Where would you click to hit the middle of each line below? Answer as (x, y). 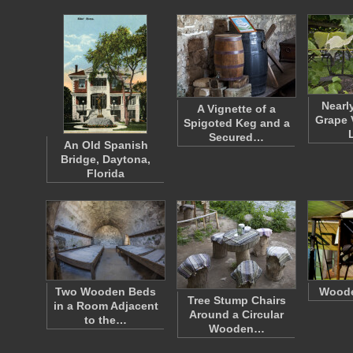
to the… (106, 320)
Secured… (236, 137)
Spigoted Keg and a (236, 123)
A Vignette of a (236, 109)
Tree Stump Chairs (236, 300)
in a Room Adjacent (106, 306)
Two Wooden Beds (106, 292)
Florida (106, 173)
